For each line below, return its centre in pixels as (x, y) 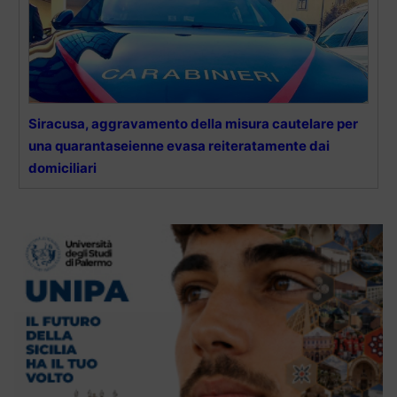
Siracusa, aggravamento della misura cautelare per (193, 123)
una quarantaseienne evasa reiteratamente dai (179, 145)
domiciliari (62, 167)
